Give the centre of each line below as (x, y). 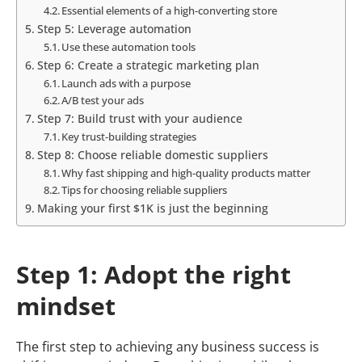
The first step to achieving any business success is (168, 347)
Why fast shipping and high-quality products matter (186, 173)
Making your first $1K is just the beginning (152, 208)
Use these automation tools (129, 47)
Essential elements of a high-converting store (170, 11)
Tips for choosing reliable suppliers (145, 190)
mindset (66, 306)
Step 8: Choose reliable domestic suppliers (154, 155)
